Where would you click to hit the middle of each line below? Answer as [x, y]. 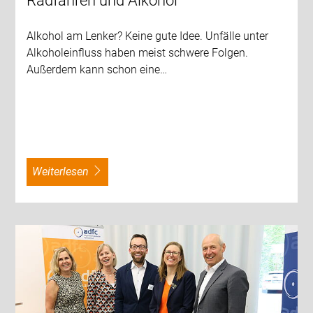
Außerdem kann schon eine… [97, 70]
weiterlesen [66, 172]
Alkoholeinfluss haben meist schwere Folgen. [138, 53]
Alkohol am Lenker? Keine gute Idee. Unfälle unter [148, 36]
